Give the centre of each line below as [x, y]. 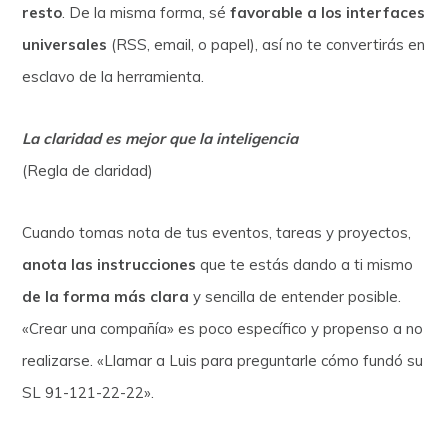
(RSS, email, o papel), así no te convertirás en [266, 44]
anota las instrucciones [109, 264]
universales [65, 44]
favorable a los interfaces [328, 12]
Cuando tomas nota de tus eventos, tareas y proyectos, [217, 232]
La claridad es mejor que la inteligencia [160, 138]
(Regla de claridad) [88, 170]
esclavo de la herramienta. [113, 76]
